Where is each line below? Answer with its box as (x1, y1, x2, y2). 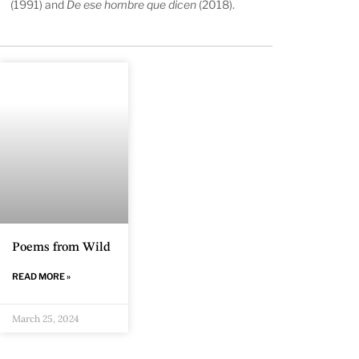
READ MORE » (12, 271, 71, 283)
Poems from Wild (12, 241, 111, 255)
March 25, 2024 (12, 313, 79, 325)
